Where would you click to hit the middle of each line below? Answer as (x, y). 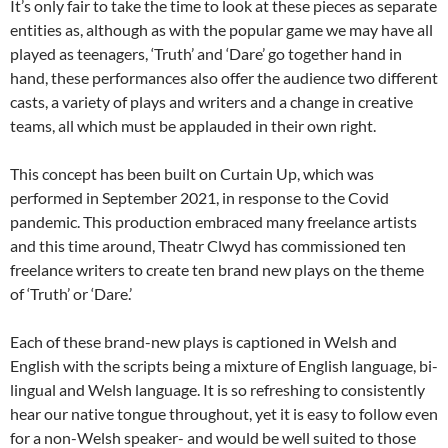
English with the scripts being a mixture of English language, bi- (224, 366)
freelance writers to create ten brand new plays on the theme (217, 270)
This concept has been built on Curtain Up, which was (192, 174)
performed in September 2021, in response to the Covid (199, 198)
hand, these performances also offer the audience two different (224, 78)
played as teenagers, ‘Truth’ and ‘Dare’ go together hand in (206, 54)
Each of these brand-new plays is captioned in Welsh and (203, 342)
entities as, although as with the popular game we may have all (221, 30)
